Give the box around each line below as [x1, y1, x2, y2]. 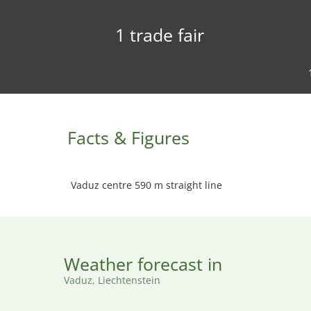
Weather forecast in [64, 252, 222, 276]
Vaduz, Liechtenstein [64, 274, 160, 287]
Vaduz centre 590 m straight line [71, 178, 222, 192]
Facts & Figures [67, 126, 190, 149]
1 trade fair [115, 23, 204, 47]
